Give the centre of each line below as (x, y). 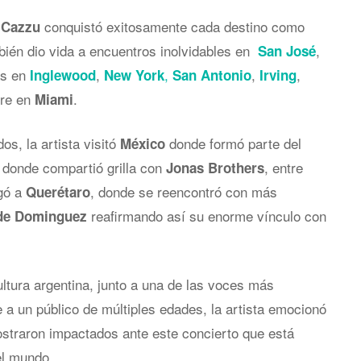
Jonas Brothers (215, 167)
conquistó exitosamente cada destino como (172, 26)
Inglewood (63, 75)
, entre (284, 167)
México (143, 143)
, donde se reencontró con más (184, 191)
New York (134, 75)
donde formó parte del (233, 143)
